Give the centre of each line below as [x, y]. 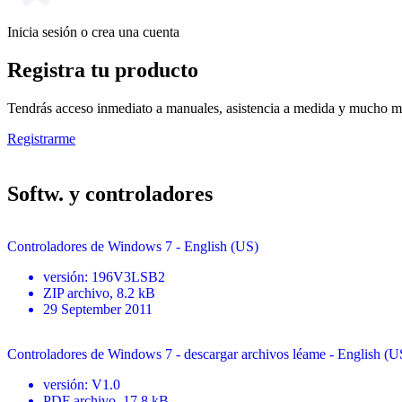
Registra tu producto [103, 70]
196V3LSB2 [128, 277]
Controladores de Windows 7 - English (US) [133, 247]
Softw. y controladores [110, 194]
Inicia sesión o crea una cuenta [93, 32]
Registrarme [41, 139]
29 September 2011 [98, 310]
